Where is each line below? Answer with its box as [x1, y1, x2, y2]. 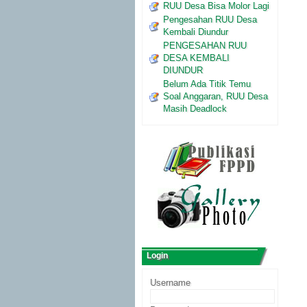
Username [150, 278, 191, 288]
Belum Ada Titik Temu [163, 79, 251, 89]
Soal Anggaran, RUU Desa [163, 91, 268, 101]
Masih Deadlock [163, 103, 227, 114]
